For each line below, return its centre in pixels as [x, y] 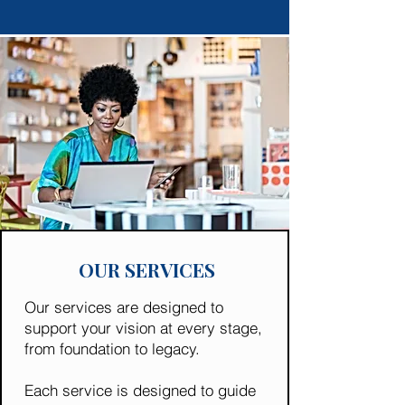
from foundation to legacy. [112, 348]
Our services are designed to [124, 307]
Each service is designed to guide [140, 390]
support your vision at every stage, [143, 328]
